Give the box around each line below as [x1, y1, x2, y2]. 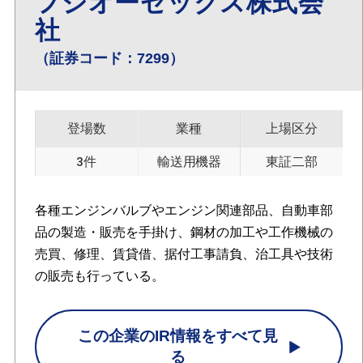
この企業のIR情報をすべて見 [78, 327, 279, 345]
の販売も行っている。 [34, 268, 164, 283]
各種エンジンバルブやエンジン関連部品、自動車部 [34, 203, 333, 217]
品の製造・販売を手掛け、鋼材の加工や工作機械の [34, 224, 333, 239]
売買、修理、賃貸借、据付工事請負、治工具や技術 [34, 246, 333, 261]
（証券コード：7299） [34, 50, 184, 67]
